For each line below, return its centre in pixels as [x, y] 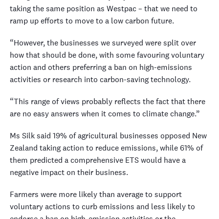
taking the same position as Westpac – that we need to [104, 9]
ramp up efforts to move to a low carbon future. [92, 21]
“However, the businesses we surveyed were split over [103, 43]
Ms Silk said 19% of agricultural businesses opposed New [108, 136]
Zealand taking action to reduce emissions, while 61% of [106, 148]
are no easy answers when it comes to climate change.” [105, 114]
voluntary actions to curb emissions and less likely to [102, 207]
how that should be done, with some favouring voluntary [107, 55]
